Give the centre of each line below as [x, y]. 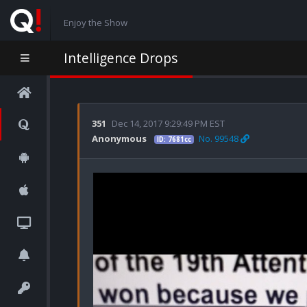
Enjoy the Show [95, 22]
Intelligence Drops [121, 58]
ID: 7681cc [174, 139]
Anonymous [119, 138]
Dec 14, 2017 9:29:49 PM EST [168, 123]
